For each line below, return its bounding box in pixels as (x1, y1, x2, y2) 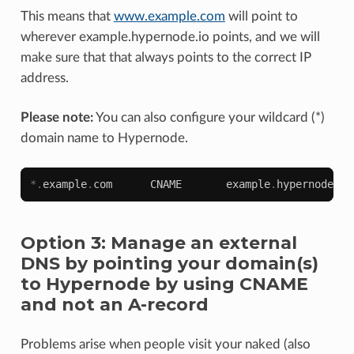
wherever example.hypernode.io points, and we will (20, 29, 320, 43)
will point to (224, 9, 298, 23)
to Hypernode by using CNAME (20, 273, 308, 295)
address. (20, 70, 69, 85)
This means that (20, 9, 114, 23)
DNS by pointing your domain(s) (20, 252, 318, 274)
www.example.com (113, 9, 225, 23)
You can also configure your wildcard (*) (92, 110, 325, 124)
